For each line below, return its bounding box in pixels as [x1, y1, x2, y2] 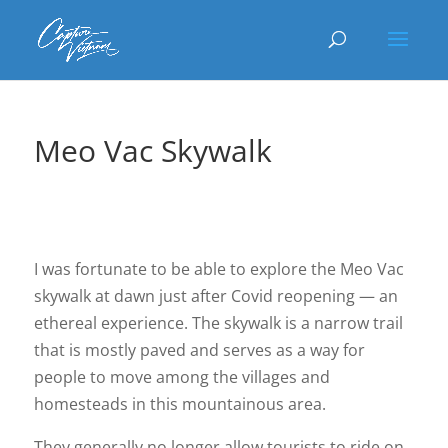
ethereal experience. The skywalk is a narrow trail [33, 312, 403, 334]
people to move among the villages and [33, 366, 330, 388]
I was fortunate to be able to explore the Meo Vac [33, 258, 404, 280]
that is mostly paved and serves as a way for [33, 339, 365, 361]
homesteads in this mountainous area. [33, 393, 330, 415]
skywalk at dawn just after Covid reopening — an [33, 285, 398, 307]
